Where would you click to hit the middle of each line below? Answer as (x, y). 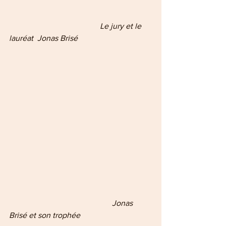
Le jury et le (54, 26)
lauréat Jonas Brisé (43, 38)
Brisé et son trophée (45, 215)
